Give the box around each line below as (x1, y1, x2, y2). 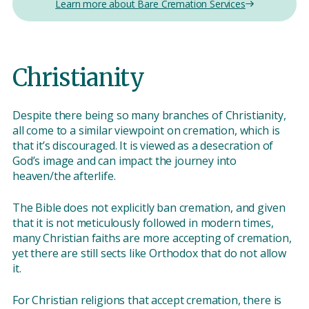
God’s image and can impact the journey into (12, 153, 237, 169)
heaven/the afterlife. (12, 168, 116, 184)
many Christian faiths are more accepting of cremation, (12, 230, 292, 246)
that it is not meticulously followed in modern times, (12, 215, 274, 231)
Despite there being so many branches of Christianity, (12, 108, 286, 123)
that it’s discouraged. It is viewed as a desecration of (12, 138, 274, 154)
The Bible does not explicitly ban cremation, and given (12, 200, 286, 216)
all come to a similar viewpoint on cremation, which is (12, 123, 280, 139)
